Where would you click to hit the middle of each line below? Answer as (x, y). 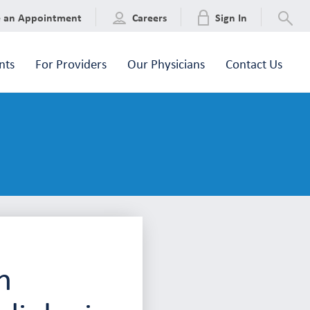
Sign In (231, 18)
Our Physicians (166, 63)
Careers (149, 18)
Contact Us (254, 63)
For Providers (71, 63)
